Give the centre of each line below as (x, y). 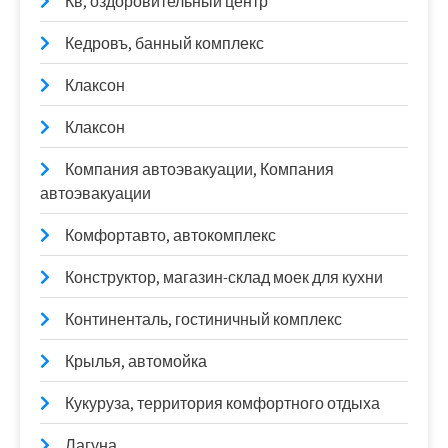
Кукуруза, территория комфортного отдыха (222, 403)
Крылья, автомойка (136, 361)
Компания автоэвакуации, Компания (199, 169)
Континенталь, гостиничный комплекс (203, 319)
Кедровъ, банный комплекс (164, 43)
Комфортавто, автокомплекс (170, 235)
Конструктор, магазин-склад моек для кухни (224, 277)
